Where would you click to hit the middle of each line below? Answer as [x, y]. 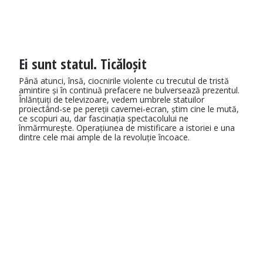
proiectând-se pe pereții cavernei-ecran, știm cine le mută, [129, 109]
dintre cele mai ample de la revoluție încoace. [104, 137]
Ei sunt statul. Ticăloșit [83, 64]
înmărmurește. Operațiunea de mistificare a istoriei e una [127, 128]
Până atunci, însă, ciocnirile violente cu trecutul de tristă [124, 81]
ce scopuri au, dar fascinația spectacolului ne [104, 119]
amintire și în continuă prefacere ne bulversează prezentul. [129, 90]
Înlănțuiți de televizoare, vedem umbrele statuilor [112, 100]
